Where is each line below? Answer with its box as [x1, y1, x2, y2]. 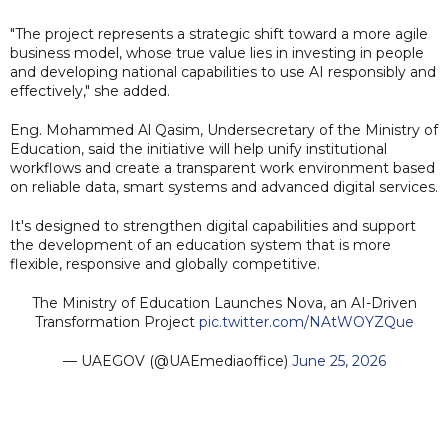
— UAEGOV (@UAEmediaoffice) [62, 351, 292, 370]
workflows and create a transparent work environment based [10, 158, 435, 177]
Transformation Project [34, 312, 199, 331]
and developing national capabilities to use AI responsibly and [10, 62, 436, 81]
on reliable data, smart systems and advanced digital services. [10, 177, 438, 196]
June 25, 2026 [291, 351, 386, 370]
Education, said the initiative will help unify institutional [10, 139, 387, 158]
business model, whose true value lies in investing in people [10, 43, 424, 62]
